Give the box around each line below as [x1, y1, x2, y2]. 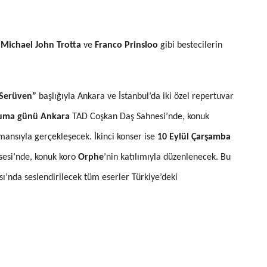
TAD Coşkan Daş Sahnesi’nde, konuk [70, 111, 209, 122]
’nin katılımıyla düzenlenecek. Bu [104, 152, 231, 162]
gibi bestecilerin [158, 40, 222, 50]
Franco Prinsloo [95, 40, 158, 50]
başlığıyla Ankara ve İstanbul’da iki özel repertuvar [36, 91, 234, 101]
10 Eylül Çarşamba [157, 132, 231, 142]
